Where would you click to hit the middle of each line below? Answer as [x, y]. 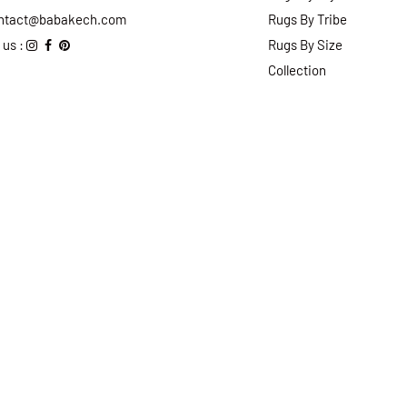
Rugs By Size [305, 44]
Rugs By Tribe [308, 19]
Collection [297, 69]
